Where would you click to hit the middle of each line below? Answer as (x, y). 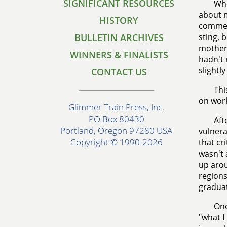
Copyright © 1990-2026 (116, 142)
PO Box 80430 (116, 119)
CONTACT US (119, 72)
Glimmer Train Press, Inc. (116, 107)
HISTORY (119, 20)
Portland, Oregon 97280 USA (116, 131)
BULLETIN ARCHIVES (119, 37)
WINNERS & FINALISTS (119, 55)
